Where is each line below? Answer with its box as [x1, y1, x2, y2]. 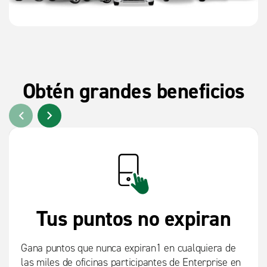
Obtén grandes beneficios [22, 77, 245, 105]
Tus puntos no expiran [36, 204, 231, 233]
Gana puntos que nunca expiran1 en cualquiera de [21, 241, 236, 255]
